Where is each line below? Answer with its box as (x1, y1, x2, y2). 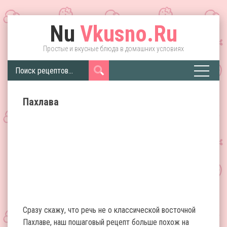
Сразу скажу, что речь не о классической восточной (23, 205, 196, 215)
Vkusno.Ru (75, 21, 177, 47)
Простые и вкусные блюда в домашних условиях (43, 45, 184, 53)
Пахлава (23, 96, 59, 108)
